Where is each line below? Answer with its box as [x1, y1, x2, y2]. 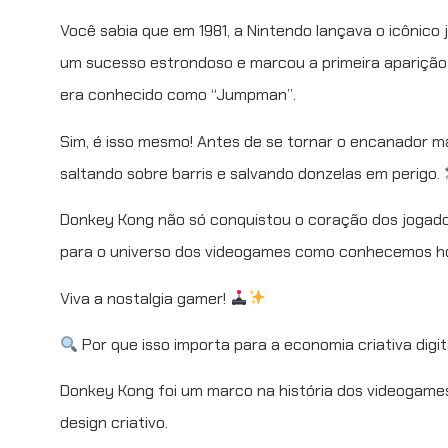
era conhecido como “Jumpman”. [60, 84, 296, 106]
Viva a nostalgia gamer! [60, 287, 230, 309]
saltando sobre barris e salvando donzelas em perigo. [60, 162, 444, 184]
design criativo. [60, 412, 168, 434]
